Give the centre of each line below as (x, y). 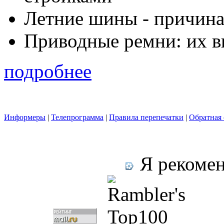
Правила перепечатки (146, 117)
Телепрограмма (77, 117)
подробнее (48, 71)
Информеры (25, 117)
